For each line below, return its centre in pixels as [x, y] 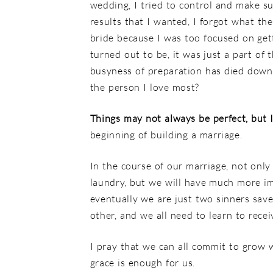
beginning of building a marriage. [166, 134]
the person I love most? [144, 87]
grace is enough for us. [142, 262]
